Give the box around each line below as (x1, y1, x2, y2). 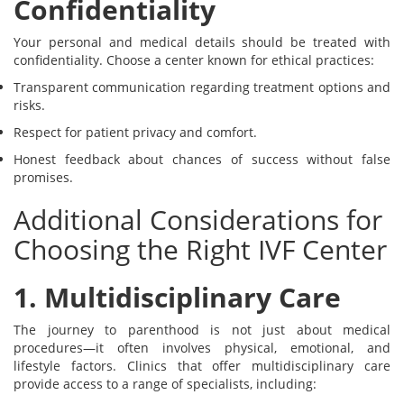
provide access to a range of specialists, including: (14, 375, 317, 393)
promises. (14, 169, 73, 187)
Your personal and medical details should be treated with (14, 33, 390, 51)
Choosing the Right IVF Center (14, 231, 387, 269)
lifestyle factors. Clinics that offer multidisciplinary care (14, 357, 390, 375)
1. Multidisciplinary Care (14, 279, 341, 317)
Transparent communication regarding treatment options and (14, 78, 390, 96)
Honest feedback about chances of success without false (14, 151, 390, 169)
